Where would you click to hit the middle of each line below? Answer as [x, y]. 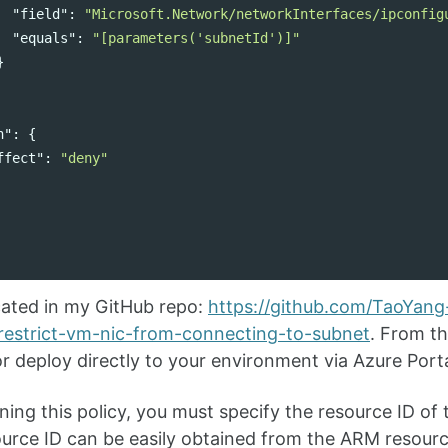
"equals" [43, 38]
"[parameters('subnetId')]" [195, 38]
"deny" [83, 158]
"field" [39, 14]
